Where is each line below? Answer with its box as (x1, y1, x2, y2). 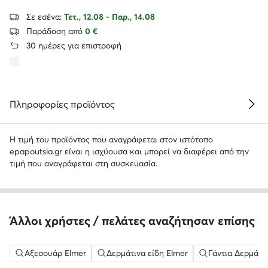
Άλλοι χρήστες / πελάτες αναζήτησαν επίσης (10, 212, 255, 228)
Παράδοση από (26, 25, 85, 36)
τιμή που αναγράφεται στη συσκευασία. (10, 157, 157, 169)
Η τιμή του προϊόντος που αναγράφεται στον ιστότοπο (10, 133, 213, 145)
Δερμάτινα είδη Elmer (106, 247, 188, 258)
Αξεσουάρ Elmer (25, 247, 86, 258)
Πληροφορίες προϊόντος (10, 98, 115, 110)
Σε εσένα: (26, 11, 62, 22)
